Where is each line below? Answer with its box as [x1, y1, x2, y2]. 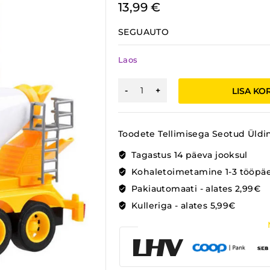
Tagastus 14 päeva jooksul [128, 149, 248, 160]
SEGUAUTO [118, 27, 169, 37]
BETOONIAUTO [134, 79, 202, 90]
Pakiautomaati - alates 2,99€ [128, 183, 261, 194]
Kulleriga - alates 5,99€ [128, 200, 236, 211]
